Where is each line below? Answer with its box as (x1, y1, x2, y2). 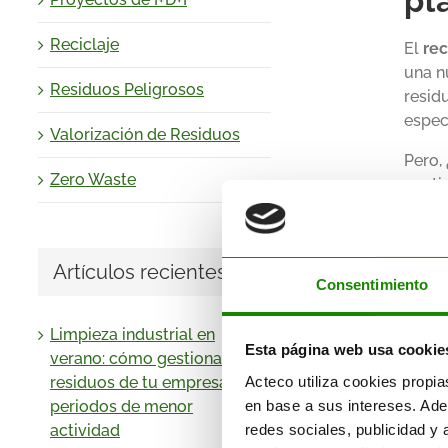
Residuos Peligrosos (50, 80, 204, 100)
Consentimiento (315, 275, 429, 293)
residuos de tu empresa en (50, 372, 250, 392)
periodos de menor (50, 396, 193, 416)
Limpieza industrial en (50, 324, 215, 344)
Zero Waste (50, 170, 136, 190)
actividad (50, 420, 120, 440)
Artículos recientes (53, 260, 227, 285)
